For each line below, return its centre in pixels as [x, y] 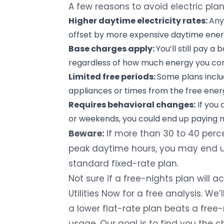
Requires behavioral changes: [132, 104]
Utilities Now [94, 193]
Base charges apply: [112, 48]
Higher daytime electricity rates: [139, 20]
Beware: [87, 133]
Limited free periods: [113, 76]
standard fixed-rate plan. [123, 163]
